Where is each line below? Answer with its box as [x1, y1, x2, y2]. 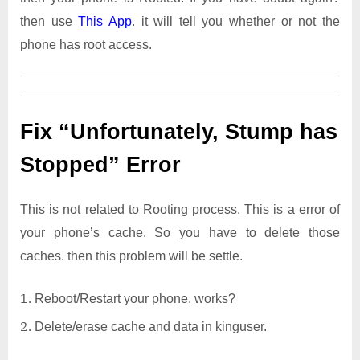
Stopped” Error [20, 153, 181, 178]
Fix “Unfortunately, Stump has [20, 120, 337, 145]
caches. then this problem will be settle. [20, 249, 243, 264]
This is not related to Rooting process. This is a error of [20, 202, 340, 217]
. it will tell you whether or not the [131, 14, 341, 29]
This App [78, 14, 132, 29]
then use [20, 14, 79, 29]
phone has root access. [20, 38, 152, 52]
